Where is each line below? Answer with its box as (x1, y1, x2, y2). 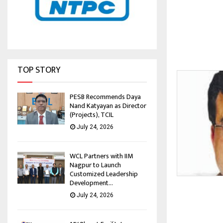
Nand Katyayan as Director (70, 100, 146, 112)
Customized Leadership (70, 168, 138, 180)
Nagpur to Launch (70, 159, 121, 171)
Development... (70, 177, 113, 189)
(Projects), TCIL (70, 109, 119, 121)
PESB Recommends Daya (70, 91, 141, 103)
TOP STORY (17, 63, 60, 78)
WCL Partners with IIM (70, 150, 133, 162)
